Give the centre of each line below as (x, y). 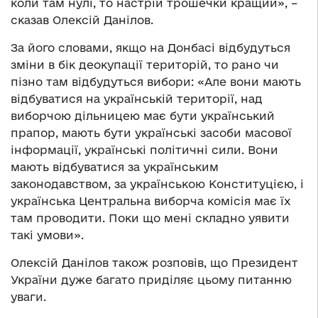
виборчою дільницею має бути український (143, 115)
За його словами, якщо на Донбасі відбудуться (150, 47)
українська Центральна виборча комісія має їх (151, 201)
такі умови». (47, 235)
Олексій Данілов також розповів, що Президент (154, 262)
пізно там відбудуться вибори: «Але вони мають (156, 81)
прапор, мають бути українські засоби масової (151, 132)
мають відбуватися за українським (115, 166)
